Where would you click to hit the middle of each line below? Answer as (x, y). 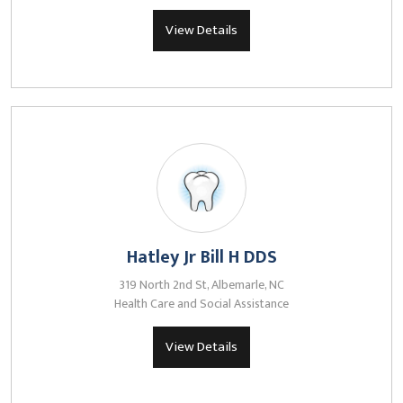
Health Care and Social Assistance (201, 304)
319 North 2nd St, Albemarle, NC (201, 285)
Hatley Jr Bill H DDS (201, 257)
